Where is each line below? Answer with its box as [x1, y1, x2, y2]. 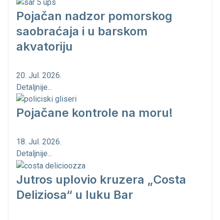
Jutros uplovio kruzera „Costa [16, 172, 186, 187]
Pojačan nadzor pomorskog [16, 8, 172, 23]
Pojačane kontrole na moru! [16, 106, 173, 120]
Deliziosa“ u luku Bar [16, 188, 133, 202]
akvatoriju [16, 39, 73, 54]
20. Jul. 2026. [16, 70, 61, 80]
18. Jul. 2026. [16, 137, 61, 147]
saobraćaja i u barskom [16, 24, 148, 38]
